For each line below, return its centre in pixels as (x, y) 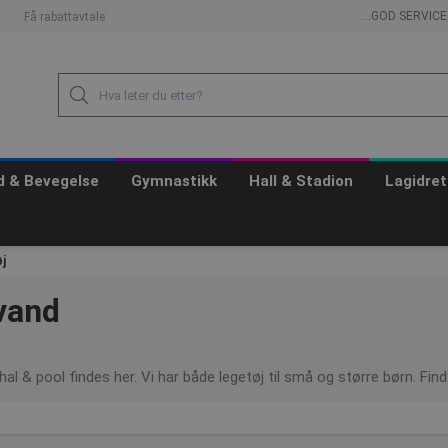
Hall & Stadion (301, 181)
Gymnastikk (174, 181)
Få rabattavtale (64, 17)
